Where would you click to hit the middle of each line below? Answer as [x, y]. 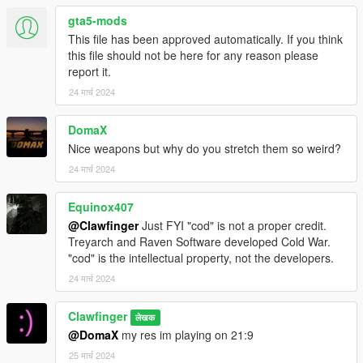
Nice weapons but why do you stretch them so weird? [205, 148]
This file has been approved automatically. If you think [205, 38]
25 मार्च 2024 [92, 354]
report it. [90, 71]
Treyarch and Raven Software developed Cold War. [199, 241]
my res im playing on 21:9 [186, 334]
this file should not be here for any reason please [193, 55]
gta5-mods [98, 20]
